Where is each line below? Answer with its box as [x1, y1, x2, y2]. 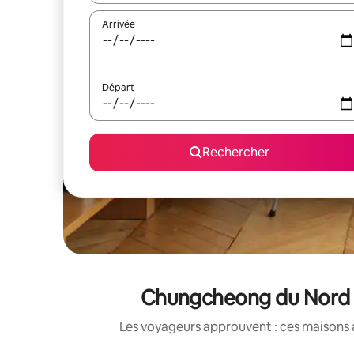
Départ [102, 81, 134, 94]
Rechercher [201, 144, 269, 160]
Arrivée [102, 18, 135, 31]
